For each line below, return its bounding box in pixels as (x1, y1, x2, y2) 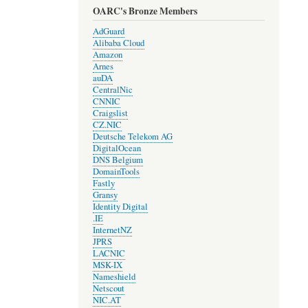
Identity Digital (92, 200, 148, 212)
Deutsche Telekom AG (92, 130, 173, 142)
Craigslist (92, 107, 128, 119)
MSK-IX (92, 258, 122, 271)
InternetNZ (92, 223, 132, 236)
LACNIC (92, 247, 125, 259)
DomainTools (92, 165, 140, 177)
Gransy (92, 188, 118, 201)
